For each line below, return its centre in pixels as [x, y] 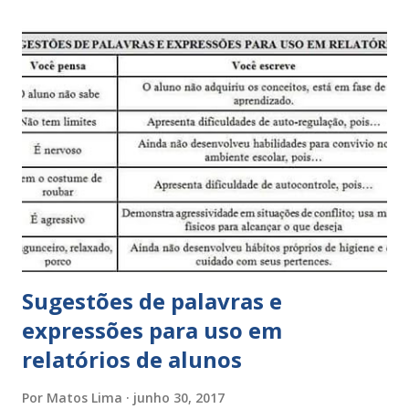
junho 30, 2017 [179, 397]
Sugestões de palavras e [152, 300]
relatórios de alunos [132, 359]
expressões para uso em [152, 330]
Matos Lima [84, 397]
